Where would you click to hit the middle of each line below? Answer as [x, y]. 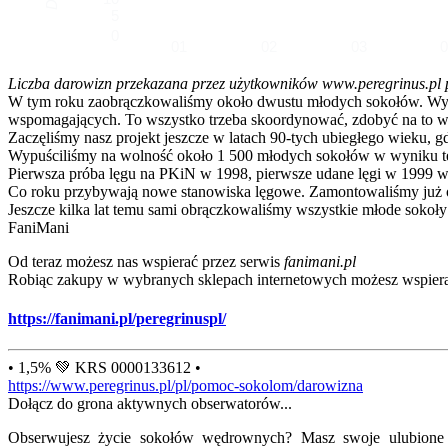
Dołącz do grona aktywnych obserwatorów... [150, 404]
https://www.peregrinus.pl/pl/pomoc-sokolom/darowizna [185, 386]
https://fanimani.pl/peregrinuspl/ [117, 318]
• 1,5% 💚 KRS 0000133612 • [104, 368]
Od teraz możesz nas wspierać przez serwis [146, 261]
